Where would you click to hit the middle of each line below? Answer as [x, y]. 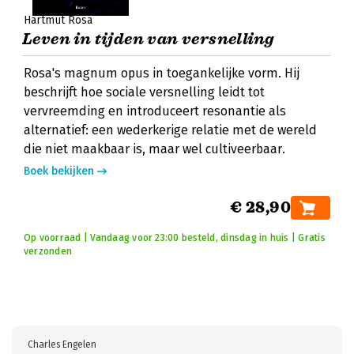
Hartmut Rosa [58, 20]
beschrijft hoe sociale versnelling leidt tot [144, 92]
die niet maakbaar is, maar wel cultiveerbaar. [154, 149]
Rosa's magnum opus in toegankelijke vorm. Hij [162, 73]
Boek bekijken [59, 171]
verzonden [48, 251]
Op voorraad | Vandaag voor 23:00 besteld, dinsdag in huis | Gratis [175, 238]
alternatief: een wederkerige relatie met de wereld [170, 130]
